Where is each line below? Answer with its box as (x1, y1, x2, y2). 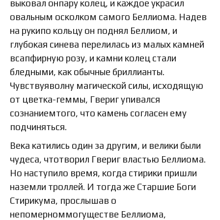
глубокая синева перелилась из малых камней (10, 38, 204, 50)
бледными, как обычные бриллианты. (10, 66, 165, 77)
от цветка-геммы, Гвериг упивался (10, 93, 160, 105)
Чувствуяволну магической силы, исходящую (10, 80, 203, 91)
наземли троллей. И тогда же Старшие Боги (10, 181, 196, 192)
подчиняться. (10, 121, 67, 132)
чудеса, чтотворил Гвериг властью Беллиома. (10, 153, 206, 165)
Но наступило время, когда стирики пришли (10, 167, 197, 178)
